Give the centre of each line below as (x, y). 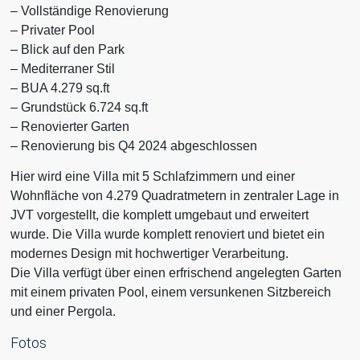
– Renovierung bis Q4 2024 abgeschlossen (134, 145)
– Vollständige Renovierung (90, 10)
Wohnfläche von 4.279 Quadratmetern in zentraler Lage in (175, 196)
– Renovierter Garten (70, 126)
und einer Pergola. (63, 312)
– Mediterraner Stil (63, 68)
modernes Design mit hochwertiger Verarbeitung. (150, 254)
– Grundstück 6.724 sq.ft (80, 107)
